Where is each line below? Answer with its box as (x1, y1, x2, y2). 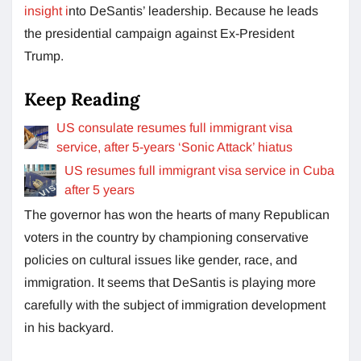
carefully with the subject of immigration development (24, 297, 326, 312)
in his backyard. (24, 320, 114, 334)
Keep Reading (24, 87, 139, 110)
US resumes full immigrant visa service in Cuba (64, 163, 334, 177)
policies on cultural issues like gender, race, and (24, 252, 297, 267)
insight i (24, 3, 68, 18)
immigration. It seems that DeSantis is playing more (24, 275, 316, 289)
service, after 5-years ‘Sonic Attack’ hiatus (56, 139, 293, 154)
